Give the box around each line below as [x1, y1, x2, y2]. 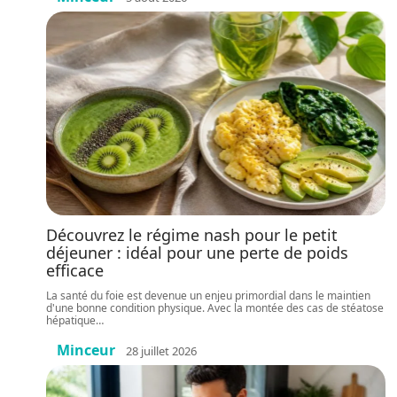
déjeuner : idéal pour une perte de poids [46, 242, 348, 263]
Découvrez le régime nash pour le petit [46, 224, 338, 245]
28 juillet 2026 [126, 342, 197, 359]
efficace [46, 260, 104, 281]
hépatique [46, 313, 96, 328]
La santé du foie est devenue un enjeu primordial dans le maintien [46, 288, 370, 303]
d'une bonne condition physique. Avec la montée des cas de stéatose [46, 300, 384, 315]
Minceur [57, 340, 115, 360]
